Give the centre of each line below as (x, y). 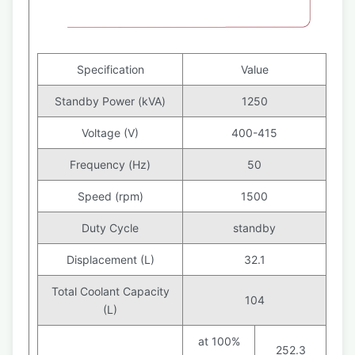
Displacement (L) (110, 260)
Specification (110, 69)
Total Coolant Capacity (110, 291)
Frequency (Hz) (110, 164)
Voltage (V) (110, 133)
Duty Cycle (110, 228)
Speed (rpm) (110, 196)
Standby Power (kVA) (110, 101)
